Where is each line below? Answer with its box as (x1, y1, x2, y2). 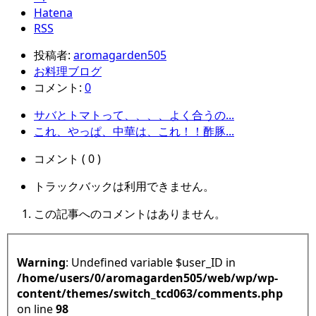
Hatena (34, 5, 73, 21)
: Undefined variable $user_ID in (71, 254, 236, 270)
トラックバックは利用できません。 (34, 178, 214, 195)
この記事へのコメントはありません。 (34, 206, 226, 222)
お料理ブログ (34, 63, 102, 80)
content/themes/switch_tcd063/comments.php (17, 285, 283, 301)
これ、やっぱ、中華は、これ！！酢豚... (34, 123, 234, 140)
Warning (17, 254, 66, 270)
